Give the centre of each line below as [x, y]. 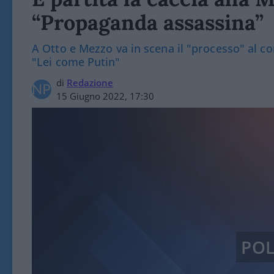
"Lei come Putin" [76, 62]
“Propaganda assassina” [148, 22]
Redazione [90, 83]
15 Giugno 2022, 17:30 [105, 96]
